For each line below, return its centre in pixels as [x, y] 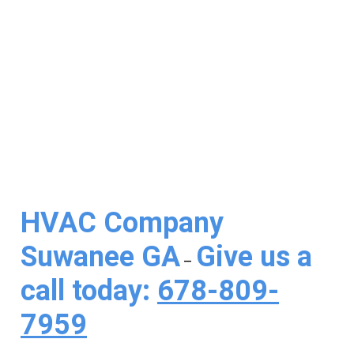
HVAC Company [122, 223]
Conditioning [107, 35]
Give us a [254, 257]
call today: [89, 291]
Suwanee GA [100, 257]
